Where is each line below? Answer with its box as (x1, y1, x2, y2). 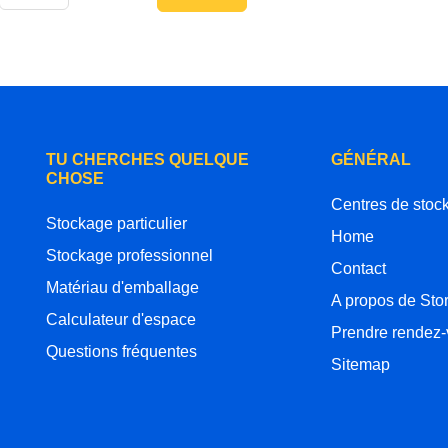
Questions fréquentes (46, 343, 197, 361)
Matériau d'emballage (46, 279, 199, 297)
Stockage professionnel (46, 247, 213, 265)
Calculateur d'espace (46, 311, 196, 329)
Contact (331, 260, 386, 278)
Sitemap (331, 356, 390, 374)
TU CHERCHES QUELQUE (46, 151, 249, 169)
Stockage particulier (46, 215, 187, 233)
